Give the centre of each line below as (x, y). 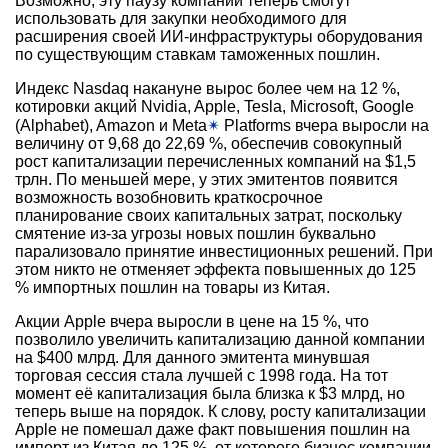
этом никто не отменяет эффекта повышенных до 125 (215, 270)
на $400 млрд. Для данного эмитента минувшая (192, 358)
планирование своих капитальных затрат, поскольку (208, 216)
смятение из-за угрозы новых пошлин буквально (195, 234)
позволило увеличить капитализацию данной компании (220, 340)
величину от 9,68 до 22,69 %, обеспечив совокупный (208, 144)
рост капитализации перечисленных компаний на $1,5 (215, 162)
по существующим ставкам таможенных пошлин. (197, 55)
